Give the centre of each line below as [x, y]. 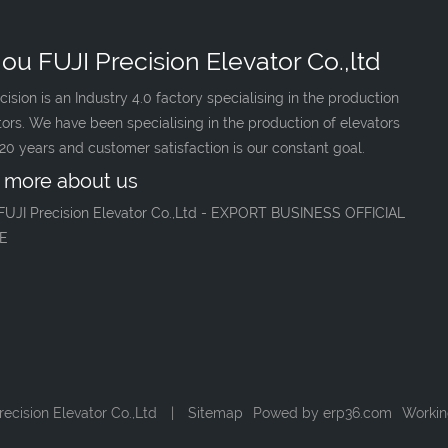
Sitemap [215, 413]
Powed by [288, 413]
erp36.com [357, 413]
